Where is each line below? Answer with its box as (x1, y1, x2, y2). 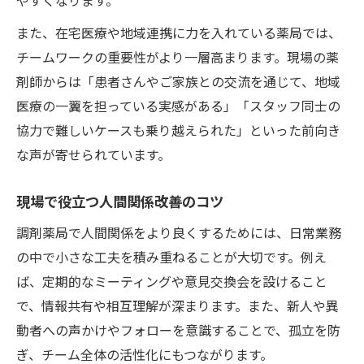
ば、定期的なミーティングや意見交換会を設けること (16, 271, 327, 291)
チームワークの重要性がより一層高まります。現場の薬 (16, 46, 339, 67)
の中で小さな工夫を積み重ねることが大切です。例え (16, 246, 327, 266)
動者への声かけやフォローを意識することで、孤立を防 (16, 319, 340, 340)
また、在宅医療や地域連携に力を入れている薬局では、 (16, 22, 341, 42)
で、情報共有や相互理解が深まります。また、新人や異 (16, 295, 339, 315)
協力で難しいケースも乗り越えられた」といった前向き (16, 119, 340, 140)
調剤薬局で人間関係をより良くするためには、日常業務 (16, 222, 341, 242)
